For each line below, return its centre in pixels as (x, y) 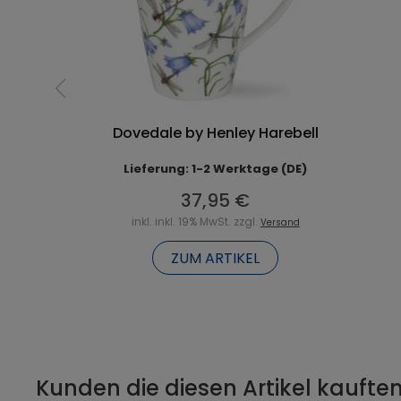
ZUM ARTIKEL (216, 258)
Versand (280, 222)
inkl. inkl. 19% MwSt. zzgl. (196, 221)
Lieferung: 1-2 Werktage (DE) (216, 168)
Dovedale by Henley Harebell (215, 132)
